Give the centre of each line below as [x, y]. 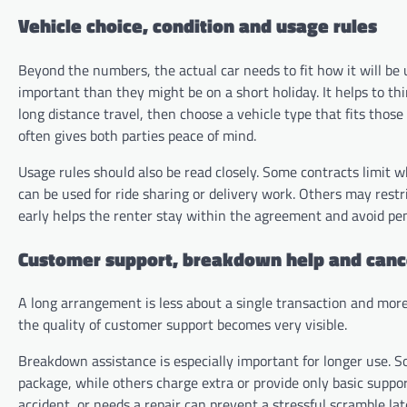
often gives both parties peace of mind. [137, 135]
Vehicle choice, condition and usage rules [198, 26]
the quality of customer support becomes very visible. [183, 325]
